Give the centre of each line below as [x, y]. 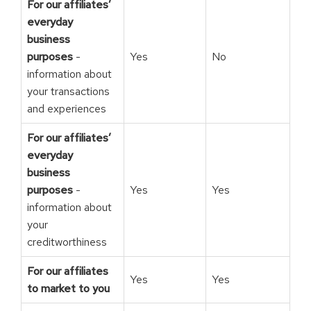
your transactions [68, 91]
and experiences [67, 108]
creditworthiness [67, 242]
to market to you [68, 288]
